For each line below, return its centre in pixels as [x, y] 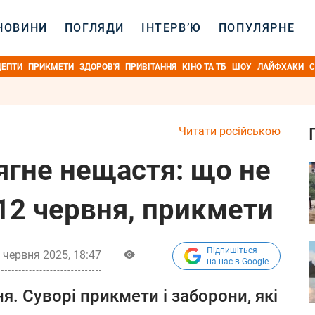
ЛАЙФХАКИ [281, 67]
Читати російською [230, 131]
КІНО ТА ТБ [204, 67]
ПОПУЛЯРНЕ [257, 28]
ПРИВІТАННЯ [151, 67]
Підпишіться [232, 250]
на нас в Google [238, 262]
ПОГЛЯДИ [95, 28]
